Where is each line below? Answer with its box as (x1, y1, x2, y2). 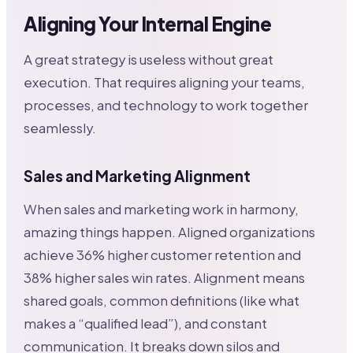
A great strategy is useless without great (24, 51, 274, 69)
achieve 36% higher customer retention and (24, 246, 302, 263)
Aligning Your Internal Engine (24, 12, 271, 36)
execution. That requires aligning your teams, (24, 74, 306, 91)
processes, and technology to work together (24, 97, 309, 114)
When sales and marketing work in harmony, (24, 200, 299, 217)
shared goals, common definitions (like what (24, 292, 300, 309)
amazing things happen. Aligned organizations (24, 223, 316, 240)
